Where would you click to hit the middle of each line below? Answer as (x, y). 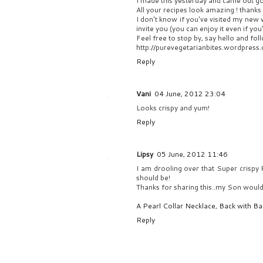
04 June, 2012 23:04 (190, 94)
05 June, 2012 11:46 (192, 154)
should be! (153, 178)
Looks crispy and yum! (173, 108)
